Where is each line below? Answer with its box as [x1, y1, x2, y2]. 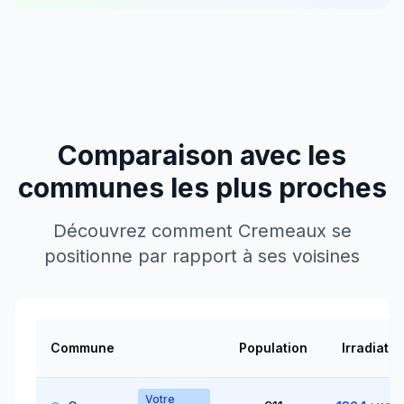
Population [239, 340, 308, 355]
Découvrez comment [52, 220, 238, 242]
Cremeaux [237, 220, 326, 242]
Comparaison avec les [58, 139, 346, 171]
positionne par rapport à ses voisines [44, 245, 360, 267]
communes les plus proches [17, 171, 387, 204]
